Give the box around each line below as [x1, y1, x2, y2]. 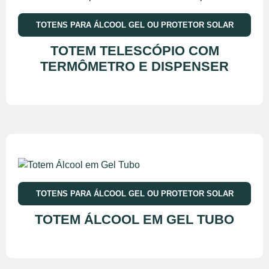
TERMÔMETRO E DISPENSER [40, 58, 229, 74]
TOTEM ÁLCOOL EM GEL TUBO [35, 211, 234, 227]
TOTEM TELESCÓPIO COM [50, 43, 219, 58]
